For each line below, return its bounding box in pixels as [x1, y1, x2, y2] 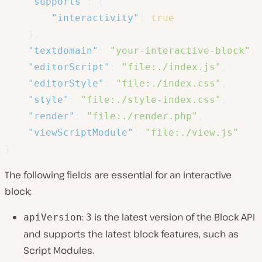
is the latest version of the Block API [92, 211, 255, 224]
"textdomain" [28, 45, 98, 57]
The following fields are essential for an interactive [5, 168, 232, 182]
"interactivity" [51, 12, 139, 24]
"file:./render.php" [87, 111, 198, 122]
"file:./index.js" [122, 61, 221, 73]
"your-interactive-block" [110, 45, 250, 57]
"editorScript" [28, 61, 110, 73]
